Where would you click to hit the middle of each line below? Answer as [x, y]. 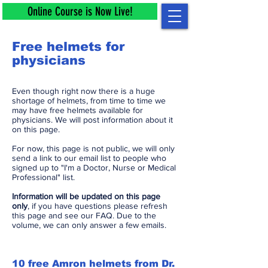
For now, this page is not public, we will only [93, 148]
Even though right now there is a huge [83, 91]
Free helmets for [68, 46]
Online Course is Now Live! [80, 11]
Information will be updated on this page [86, 196]
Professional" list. [43, 177]
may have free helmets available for [77, 110]
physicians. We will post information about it [92, 120]
